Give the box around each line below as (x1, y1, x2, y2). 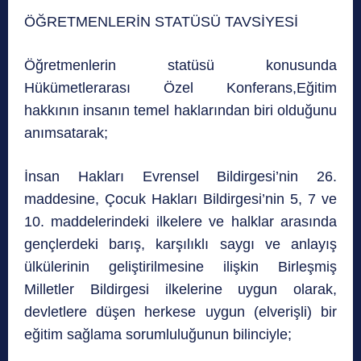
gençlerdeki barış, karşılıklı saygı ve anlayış (24, 236, 337, 253)
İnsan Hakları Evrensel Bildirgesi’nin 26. (24, 168, 337, 185)
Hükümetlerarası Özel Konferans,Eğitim (24, 80, 337, 97)
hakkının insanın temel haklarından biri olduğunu (24, 102, 337, 119)
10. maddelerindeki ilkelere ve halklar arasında (24, 214, 337, 230)
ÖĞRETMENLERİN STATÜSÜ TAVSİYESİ (24, 14, 298, 31)
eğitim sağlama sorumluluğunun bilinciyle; (24, 326, 292, 343)
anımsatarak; (24, 125, 108, 142)
